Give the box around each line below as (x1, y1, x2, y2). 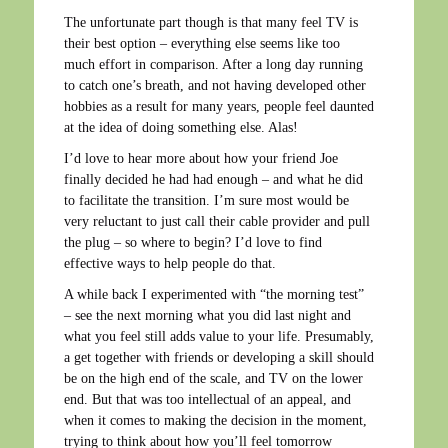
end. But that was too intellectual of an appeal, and (64, 391, 351, 407)
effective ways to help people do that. (64, 255, 276, 271)
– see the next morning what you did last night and (64, 307, 351, 323)
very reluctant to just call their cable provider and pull (64, 213, 370, 229)
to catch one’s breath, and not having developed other (64, 77, 366, 93)
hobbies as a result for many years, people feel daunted (64, 98, 374, 114)
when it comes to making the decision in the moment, (64, 412, 367, 428)
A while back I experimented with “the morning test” (64, 286, 364, 302)
